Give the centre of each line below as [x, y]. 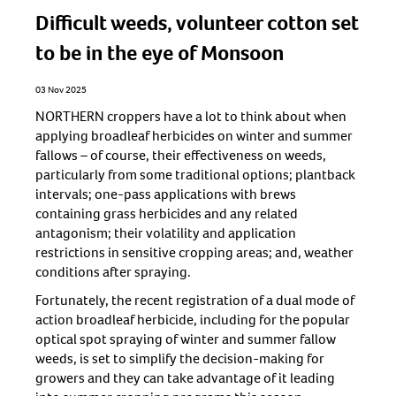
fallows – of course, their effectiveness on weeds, [181, 156]
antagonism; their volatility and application [166, 233]
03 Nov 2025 [61, 90]
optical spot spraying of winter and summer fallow [186, 339]
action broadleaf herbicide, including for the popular [193, 320]
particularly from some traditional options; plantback [195, 175]
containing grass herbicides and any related [167, 214]
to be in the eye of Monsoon [160, 53]
